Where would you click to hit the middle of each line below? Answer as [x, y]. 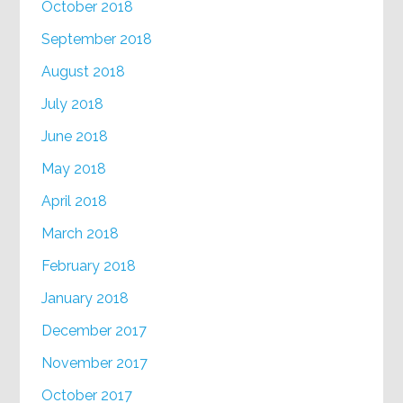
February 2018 [89, 266]
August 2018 [84, 72]
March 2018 [81, 234]
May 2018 [74, 169]
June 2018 [75, 137]
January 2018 [85, 299]
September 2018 [97, 40]
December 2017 [94, 331]
